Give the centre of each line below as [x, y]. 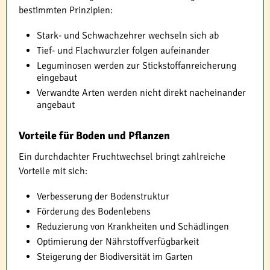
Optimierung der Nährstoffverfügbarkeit [118, 242]
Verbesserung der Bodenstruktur [103, 197]
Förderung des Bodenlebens [94, 212]
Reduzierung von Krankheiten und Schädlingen [133, 227]
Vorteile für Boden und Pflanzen [94, 136]
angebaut [56, 105]
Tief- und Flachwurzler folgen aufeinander [123, 51]
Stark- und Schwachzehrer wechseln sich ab [128, 36]
